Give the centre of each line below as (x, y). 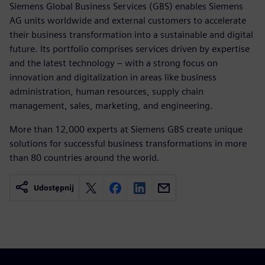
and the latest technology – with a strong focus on (114, 63)
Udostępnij (54, 188)
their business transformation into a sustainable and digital (131, 35)
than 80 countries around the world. (85, 158)
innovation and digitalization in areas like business (113, 77)
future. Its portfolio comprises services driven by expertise (130, 49)
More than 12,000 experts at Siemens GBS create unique (126, 129)
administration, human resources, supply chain (106, 91)
